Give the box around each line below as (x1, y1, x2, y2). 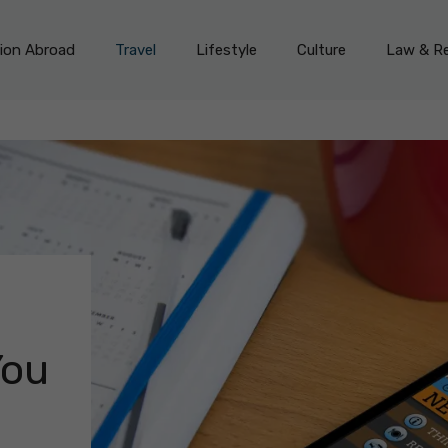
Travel (115, 41, 156, 59)
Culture (297, 41, 346, 59)
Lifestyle (196, 41, 257, 59)
